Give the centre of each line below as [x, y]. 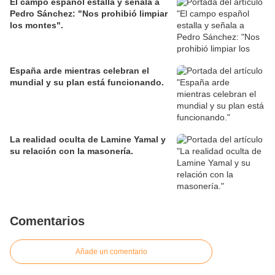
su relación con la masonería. [72, 151]
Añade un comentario [111, 252]
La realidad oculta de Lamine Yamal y [88, 140]
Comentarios [47, 221]
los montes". [37, 25]
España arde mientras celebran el [79, 71]
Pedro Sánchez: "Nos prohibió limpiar [89, 14]
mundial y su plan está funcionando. [87, 83]
